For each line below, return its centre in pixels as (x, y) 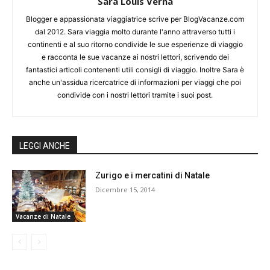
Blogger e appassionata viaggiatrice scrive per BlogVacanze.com (135, 19)
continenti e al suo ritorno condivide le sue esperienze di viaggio (135, 45)
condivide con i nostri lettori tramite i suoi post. (135, 95)
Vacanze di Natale (43, 216)
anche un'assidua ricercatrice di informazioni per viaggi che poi (135, 83)
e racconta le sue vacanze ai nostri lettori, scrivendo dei (135, 57)
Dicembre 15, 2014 (125, 190)
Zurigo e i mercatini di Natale (153, 176)
